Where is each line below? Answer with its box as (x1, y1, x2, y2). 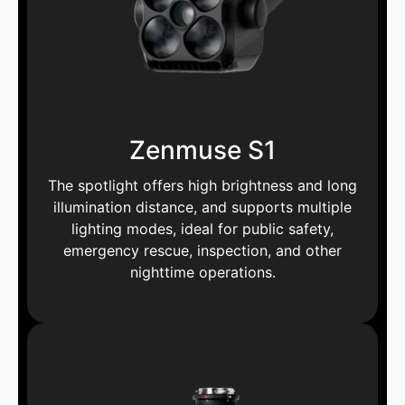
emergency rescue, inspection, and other (63, 241, 342, 260)
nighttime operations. (129, 263, 276, 282)
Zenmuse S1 (129, 135, 276, 166)
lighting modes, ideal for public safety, (71, 220, 334, 239)
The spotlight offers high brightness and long (48, 176, 357, 195)
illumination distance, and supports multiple (53, 198, 352, 217)
